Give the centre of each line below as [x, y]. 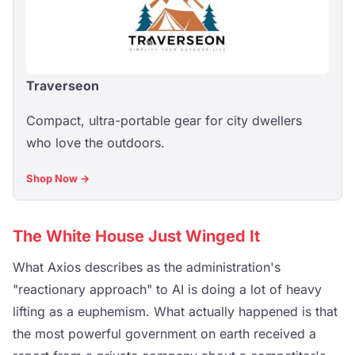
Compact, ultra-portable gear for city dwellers [164, 120]
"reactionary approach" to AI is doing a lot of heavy [167, 289]
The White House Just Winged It [136, 236]
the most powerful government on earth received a [164, 334]
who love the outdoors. [95, 143]
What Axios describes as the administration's [147, 267]
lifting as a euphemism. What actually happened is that [175, 311]
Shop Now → [58, 178]
